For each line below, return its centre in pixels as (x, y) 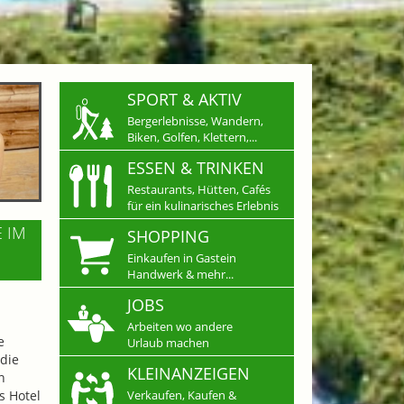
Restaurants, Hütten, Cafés (199, 189)
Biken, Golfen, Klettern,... (192, 137)
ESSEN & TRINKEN (196, 167)
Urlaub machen (168, 342)
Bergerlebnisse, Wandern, (195, 120)
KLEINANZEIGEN (188, 373)
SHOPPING (168, 236)
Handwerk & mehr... (180, 274)
